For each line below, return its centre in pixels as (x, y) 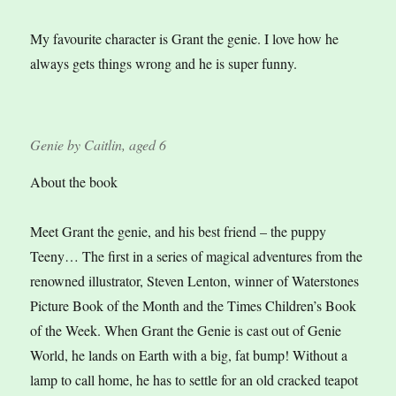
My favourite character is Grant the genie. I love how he (185, 39)
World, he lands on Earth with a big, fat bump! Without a (189, 355)
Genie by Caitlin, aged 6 (99, 145)
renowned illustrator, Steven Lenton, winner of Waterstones (195, 281)
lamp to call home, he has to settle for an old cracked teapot (194, 380)
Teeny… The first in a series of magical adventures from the (197, 256)
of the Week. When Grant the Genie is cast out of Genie (186, 331)
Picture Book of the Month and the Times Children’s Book (194, 306)
